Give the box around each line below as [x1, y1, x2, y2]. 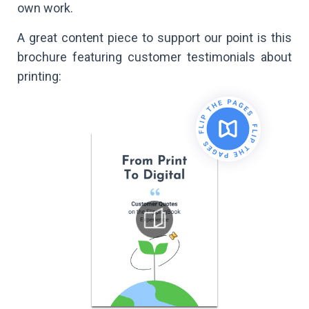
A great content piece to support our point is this [17, 30, 292, 46]
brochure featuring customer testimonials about [17, 50, 292, 65]
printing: [17, 69, 61, 84]
